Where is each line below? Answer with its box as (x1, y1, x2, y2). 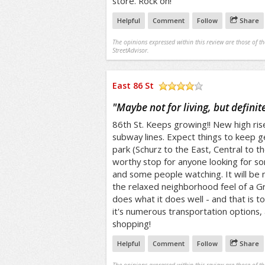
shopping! (112, 218, 151, 230)
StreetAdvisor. (112, 46, 149, 54)
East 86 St (112, 80, 154, 91)
